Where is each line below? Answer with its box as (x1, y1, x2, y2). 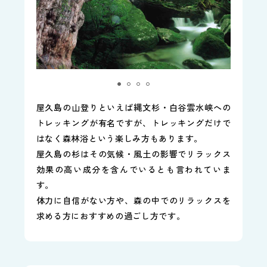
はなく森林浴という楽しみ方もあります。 (36, 132, 203, 144)
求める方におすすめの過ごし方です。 (36, 209, 185, 222)
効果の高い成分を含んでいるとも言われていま (36, 163, 231, 175)
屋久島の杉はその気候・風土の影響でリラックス (36, 147, 231, 160)
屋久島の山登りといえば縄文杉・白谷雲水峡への (36, 101, 231, 113)
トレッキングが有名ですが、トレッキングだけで (36, 116, 231, 129)
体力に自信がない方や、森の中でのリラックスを (36, 194, 231, 206)
